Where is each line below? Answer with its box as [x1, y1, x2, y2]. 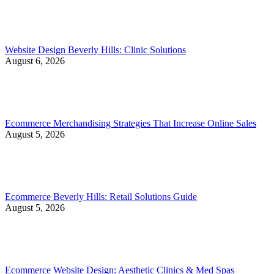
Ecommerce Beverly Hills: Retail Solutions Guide [5, 191, 197, 202]
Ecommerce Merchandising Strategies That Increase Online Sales [5, 117, 256, 128]
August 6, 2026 [5, 55, 65, 66]
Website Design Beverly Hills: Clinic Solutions [5, 44, 186, 55]
